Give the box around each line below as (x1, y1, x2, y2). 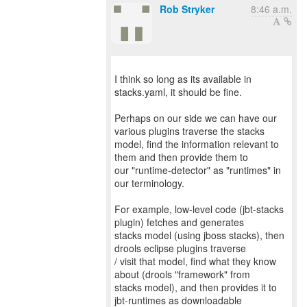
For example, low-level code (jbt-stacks (114, 202, 284, 216)
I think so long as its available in (114, 72, 251, 86)
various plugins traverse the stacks (114, 124, 265, 138)
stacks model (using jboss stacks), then (114, 228, 284, 242)
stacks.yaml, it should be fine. (114, 85, 242, 99)
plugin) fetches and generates (114, 215, 244, 229)
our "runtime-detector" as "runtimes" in (114, 163, 281, 177)
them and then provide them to (114, 150, 248, 164)
